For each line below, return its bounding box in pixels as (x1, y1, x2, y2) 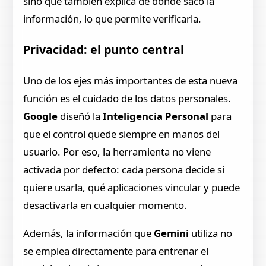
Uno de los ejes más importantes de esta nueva (23, 73, 238, 87)
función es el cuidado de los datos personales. (23, 91, 232, 105)
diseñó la (60, 109, 103, 123)
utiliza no (191, 226, 233, 240)
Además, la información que (23, 226, 154, 240)
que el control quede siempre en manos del (23, 126, 220, 141)
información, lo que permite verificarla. (23, 11, 202, 26)
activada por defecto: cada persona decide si (23, 162, 225, 176)
